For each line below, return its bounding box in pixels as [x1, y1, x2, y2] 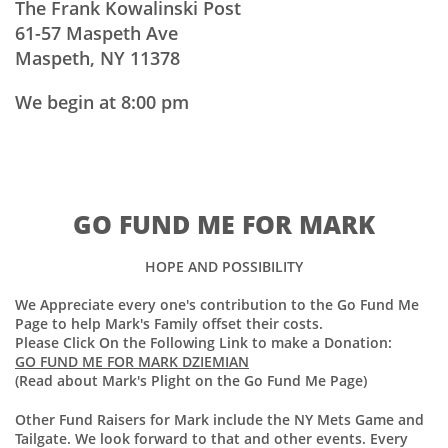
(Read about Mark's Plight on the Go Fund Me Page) [15, 371, 367, 390]
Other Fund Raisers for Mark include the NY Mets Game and [15, 410, 424, 429]
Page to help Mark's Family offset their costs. [15, 314, 327, 333]
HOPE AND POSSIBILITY [145, 257, 303, 276]
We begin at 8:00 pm [15, 90, 189, 114]
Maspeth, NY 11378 [15, 46, 180, 70]
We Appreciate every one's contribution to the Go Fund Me [15, 295, 419, 314]
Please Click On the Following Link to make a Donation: [15, 333, 392, 352]
